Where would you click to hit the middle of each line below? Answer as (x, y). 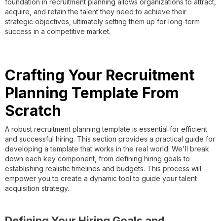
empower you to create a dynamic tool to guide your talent (101, 178)
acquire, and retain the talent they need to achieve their (96, 11)
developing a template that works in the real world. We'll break (107, 148)
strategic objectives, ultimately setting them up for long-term (102, 21)
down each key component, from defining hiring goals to (97, 158)
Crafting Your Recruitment (100, 75)
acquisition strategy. (37, 188)
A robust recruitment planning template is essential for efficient (106, 129)
